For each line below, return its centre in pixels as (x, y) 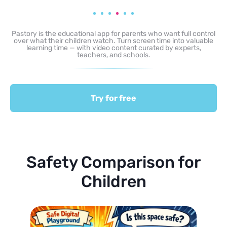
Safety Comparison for (113, 162)
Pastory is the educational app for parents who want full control (113, 33)
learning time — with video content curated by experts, (113, 48)
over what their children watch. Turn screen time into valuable (113, 41)
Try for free (113, 98)
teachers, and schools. (113, 55)
